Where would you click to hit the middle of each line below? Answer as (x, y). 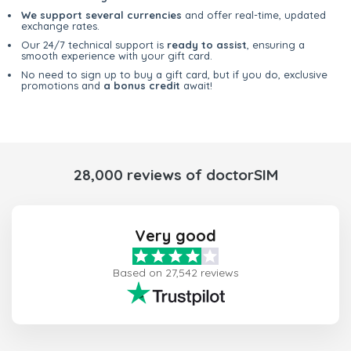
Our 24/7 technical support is (94, 45)
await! (196, 86)
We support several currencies (101, 15)
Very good (175, 236)
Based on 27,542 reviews (175, 273)
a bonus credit (142, 86)
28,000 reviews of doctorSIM (175, 175)
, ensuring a (276, 45)
